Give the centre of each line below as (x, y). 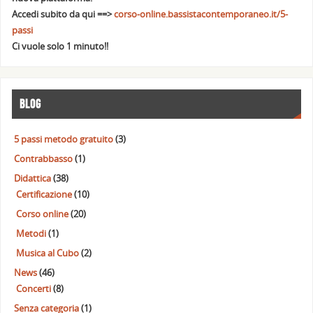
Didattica (33, 178)
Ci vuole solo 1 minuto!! (60, 47)
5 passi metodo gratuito (64, 139)
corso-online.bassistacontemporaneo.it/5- (201, 15)
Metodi (31, 233)
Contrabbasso (44, 159)
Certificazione (44, 194)
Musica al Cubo (48, 253)
